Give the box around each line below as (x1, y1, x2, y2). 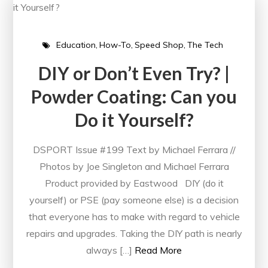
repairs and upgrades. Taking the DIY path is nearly (26, 227, 242, 239)
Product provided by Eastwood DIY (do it (44, 176, 224, 189)
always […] (86, 243, 132, 256)
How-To (99, 39, 131, 51)
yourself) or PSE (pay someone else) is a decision (29, 193, 239, 206)
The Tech (187, 39, 223, 51)
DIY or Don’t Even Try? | (38, 62, 230, 84)
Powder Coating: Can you (31, 85, 237, 107)
